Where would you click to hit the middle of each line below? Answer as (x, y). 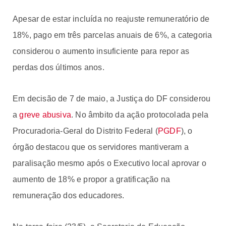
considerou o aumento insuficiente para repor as (101, 51)
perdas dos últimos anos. (59, 67)
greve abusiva (45, 115)
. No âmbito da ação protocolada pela (140, 115)
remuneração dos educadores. (69, 195)
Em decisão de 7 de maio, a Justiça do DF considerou (112, 98)
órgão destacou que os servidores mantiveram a (101, 147)
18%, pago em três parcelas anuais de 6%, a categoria (112, 35)
